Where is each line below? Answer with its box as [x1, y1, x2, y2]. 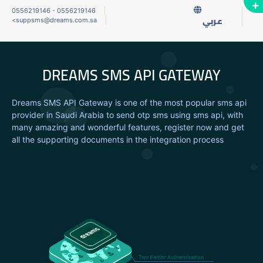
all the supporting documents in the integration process [12, 134, 224, 144]
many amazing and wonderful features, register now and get [12, 122, 244, 132]
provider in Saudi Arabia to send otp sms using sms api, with [12, 109, 243, 120]
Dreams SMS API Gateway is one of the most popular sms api [12, 97, 247, 107]
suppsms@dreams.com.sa [16, 16, 97, 24]
